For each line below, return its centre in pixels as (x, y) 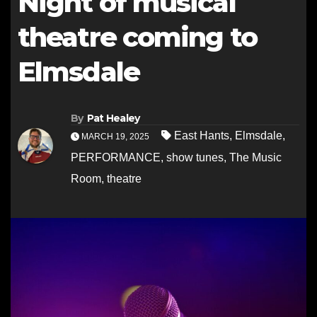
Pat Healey (113, 119)
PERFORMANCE (116, 158)
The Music (255, 158)
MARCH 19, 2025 (115, 137)
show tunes (195, 158)
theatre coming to (137, 37)
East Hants (202, 136)
